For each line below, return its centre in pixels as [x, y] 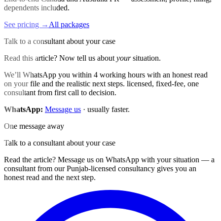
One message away [34, 126]
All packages [69, 24]
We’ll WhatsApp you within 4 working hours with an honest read [106, 74]
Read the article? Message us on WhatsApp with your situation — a [109, 159]
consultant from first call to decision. [60, 92]
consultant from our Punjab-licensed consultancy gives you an [100, 168]
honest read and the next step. [50, 177]
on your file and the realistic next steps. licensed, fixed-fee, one [101, 83]
